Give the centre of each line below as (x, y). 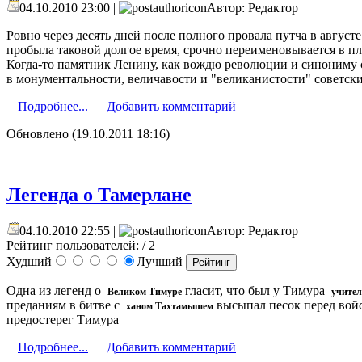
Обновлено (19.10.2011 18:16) (88, 133)
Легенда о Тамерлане (99, 195)
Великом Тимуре (145, 292)
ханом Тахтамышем (170, 307)
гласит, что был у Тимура (257, 291)
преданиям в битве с (66, 305)
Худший (29, 262)
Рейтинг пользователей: (73, 246)
